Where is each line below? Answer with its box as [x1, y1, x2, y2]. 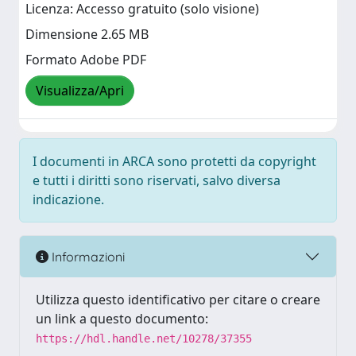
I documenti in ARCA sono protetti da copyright [33, 153, 316, 170]
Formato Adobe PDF [25, 51, 146, 69]
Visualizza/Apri [36, 82, 124, 100]
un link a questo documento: [36, 310, 208, 327]
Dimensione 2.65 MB [25, 25, 149, 44]
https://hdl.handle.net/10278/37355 [36, 332, 252, 345]
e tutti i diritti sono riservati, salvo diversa [33, 172, 281, 189]
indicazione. [33, 191, 104, 208]
